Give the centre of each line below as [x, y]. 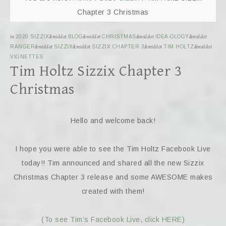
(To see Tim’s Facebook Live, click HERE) [113, 219]
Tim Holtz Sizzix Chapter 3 [96, 71]
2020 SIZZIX [32, 37]
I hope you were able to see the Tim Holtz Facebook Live [113, 149]
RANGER [22, 47]
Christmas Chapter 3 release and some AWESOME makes [113, 177]
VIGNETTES [27, 57]
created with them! [113, 191]
